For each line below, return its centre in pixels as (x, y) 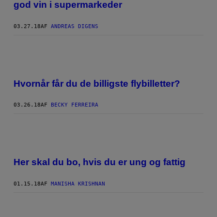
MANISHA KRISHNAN (78, 184)
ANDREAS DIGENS (75, 26)
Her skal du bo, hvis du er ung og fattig (100, 162)
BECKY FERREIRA (75, 105)
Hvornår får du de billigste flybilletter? (97, 83)
